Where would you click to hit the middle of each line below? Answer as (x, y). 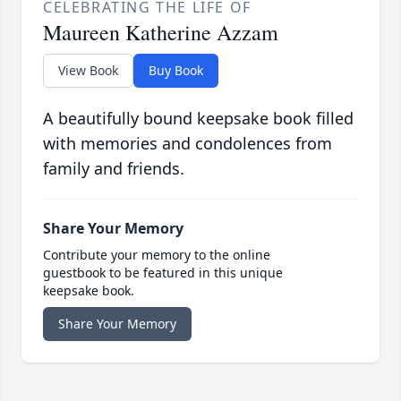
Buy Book (176, 71)
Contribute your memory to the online (157, 255)
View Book (88, 71)
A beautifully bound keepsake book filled (198, 119)
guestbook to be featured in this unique (163, 273)
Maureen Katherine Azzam (161, 33)
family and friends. (114, 169)
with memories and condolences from (188, 144)
